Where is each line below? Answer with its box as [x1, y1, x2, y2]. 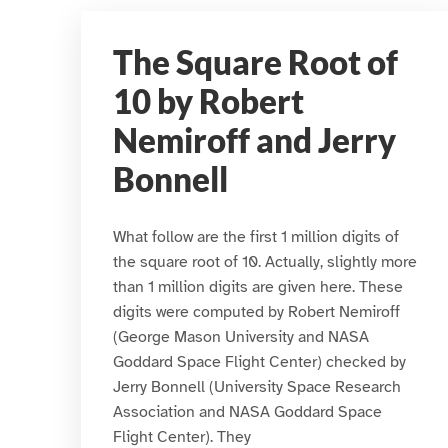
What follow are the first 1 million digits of [112, 226, 399, 247]
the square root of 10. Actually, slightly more [112, 251, 417, 272]
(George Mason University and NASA [112, 326, 369, 347]
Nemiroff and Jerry [112, 121, 396, 160]
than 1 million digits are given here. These [112, 276, 403, 297]
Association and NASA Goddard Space [112, 401, 382, 422]
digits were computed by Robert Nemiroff [112, 301, 400, 322]
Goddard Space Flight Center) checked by [112, 351, 406, 372]
